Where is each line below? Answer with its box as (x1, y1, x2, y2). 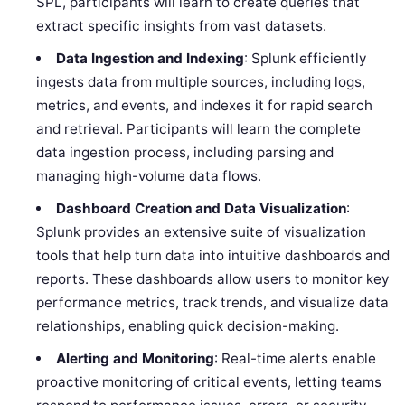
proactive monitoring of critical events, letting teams (36, 372, 382, 391)
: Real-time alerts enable (213, 349, 376, 367)
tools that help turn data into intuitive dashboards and (36, 246, 391, 264)
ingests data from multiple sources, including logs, (36, 72, 366, 90)
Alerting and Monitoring (55, 349, 214, 367)
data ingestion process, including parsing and (36, 143, 334, 161)
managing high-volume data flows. (36, 166, 262, 184)
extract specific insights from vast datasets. (36, 16, 327, 34)
